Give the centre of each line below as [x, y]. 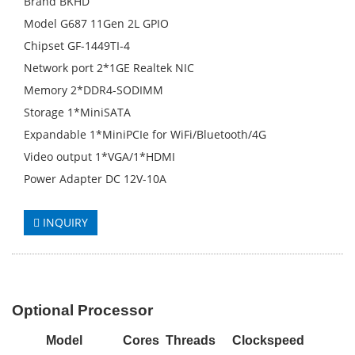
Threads [191, 340]
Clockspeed [268, 340]
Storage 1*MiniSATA [77, 112]
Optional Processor [82, 310]
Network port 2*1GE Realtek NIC [109, 68]
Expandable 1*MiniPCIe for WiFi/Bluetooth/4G [145, 134]
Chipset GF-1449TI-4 [77, 46]
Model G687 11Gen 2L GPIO [96, 23]
